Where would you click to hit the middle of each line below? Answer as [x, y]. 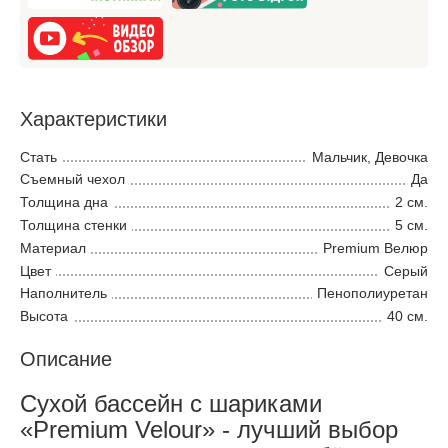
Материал [53, 247]
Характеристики [93, 118]
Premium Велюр [375, 247]
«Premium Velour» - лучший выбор [209, 429]
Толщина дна [64, 202]
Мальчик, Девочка [370, 156]
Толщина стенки [73, 224]
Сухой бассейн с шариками [171, 403]
